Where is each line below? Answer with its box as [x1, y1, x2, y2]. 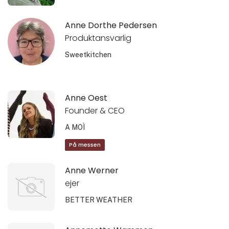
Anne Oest [65, 91, 108, 104]
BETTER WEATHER [65, 195, 133, 204]
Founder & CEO [65, 104, 125, 117]
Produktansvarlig [65, 32, 132, 44]
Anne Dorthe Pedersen [65, 19, 157, 31]
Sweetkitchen [65, 50, 112, 59]
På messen [69, 141, 101, 149]
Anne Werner [65, 164, 119, 176]
